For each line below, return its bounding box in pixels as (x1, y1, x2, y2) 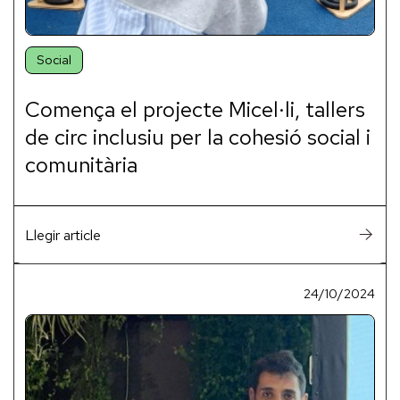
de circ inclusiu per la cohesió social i (25, 122, 371, 151)
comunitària (25, 150, 137, 179)
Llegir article (25, 224, 102, 245)
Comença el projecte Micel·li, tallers (25, 95, 365, 123)
